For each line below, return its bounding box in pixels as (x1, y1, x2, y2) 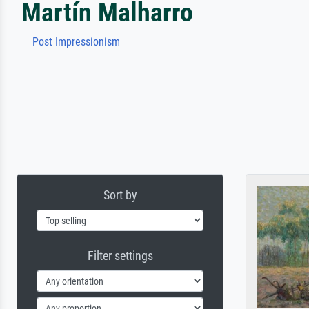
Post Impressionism (32, 35, 120, 48)
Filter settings (87, 248, 153, 263)
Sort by (103, 188, 137, 202)
